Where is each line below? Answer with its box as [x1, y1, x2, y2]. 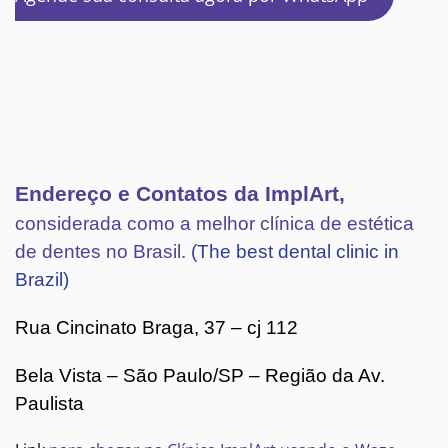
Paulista [15, 393, 84, 415]
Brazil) [15, 269, 69, 291]
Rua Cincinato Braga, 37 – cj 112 [15, 317, 298, 339]
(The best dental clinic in [191, 241, 399, 263]
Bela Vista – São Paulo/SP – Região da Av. [15, 365, 385, 387]
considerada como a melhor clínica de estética [15, 213, 414, 235]
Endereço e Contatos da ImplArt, [15, 182, 345, 207]
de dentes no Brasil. [15, 241, 191, 263]
